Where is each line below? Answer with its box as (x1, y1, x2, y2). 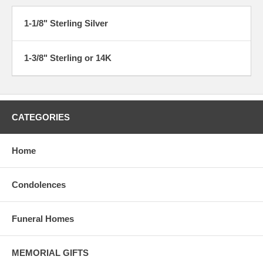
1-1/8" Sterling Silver (24, 18, 108, 28)
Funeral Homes (12, 213, 74, 224)
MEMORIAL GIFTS (12, 247, 89, 258)
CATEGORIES (12, 112, 70, 122)
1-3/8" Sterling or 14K (24, 52, 112, 63)
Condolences (12, 179, 66, 190)
